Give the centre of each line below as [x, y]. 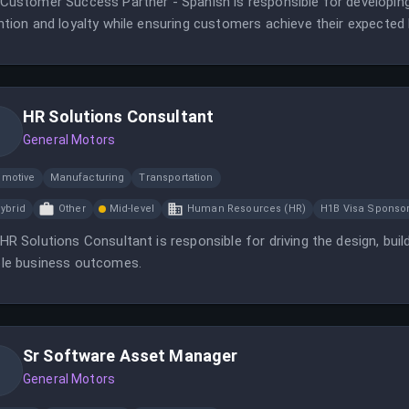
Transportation [176, 178]
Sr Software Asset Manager [131, 356]
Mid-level [132, 209]
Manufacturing [87, 178]
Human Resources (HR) [247, 209]
